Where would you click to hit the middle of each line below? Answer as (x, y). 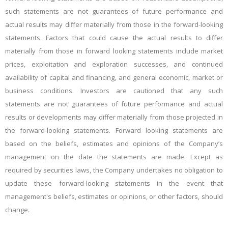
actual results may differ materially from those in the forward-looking (114, 25)
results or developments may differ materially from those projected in (114, 117)
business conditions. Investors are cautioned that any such (114, 91)
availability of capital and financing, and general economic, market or (114, 78)
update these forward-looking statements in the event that (114, 183)
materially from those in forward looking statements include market (114, 51)
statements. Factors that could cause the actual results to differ (114, 38)
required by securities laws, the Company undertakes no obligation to (114, 170)
